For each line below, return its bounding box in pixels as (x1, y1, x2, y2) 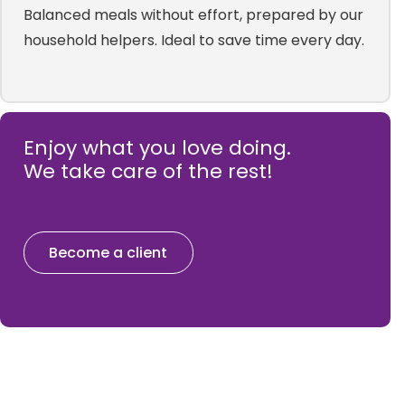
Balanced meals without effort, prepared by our (23, 4, 363, 25)
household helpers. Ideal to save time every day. (23, 29, 364, 51)
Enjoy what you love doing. (23, 133, 291, 162)
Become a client (49, 241, 168, 263)
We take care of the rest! (23, 156, 273, 185)
